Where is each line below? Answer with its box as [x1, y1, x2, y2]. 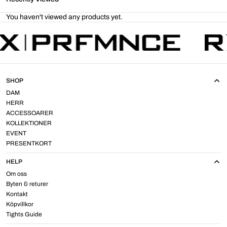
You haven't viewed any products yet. [6, 13, 123, 21]
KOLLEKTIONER [6, 120, 52, 127]
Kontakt [6, 191, 28, 198]
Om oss [6, 170, 27, 177]
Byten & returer [6, 180, 48, 187]
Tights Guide [6, 211, 42, 218]
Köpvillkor [6, 201, 33, 208]
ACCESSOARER [6, 109, 53, 117]
